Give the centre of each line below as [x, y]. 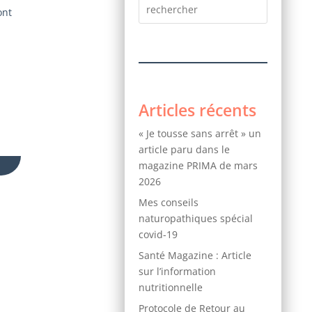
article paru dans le [185, 149]
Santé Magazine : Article [195, 255]
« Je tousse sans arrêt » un [200, 133]
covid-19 [158, 234]
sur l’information [178, 271]
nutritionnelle [171, 287]
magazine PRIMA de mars [198, 165]
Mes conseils [169, 202]
